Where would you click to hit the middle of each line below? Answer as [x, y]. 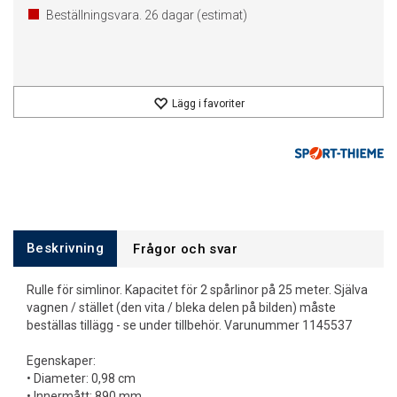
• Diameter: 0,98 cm [81, 378]
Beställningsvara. [95, 15]
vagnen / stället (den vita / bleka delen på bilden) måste [181, 307]
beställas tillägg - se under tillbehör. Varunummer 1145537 [189, 325]
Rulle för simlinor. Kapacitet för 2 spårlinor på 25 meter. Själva [197, 290]
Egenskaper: [61, 361]
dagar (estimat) [203, 15]
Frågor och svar [185, 249]
